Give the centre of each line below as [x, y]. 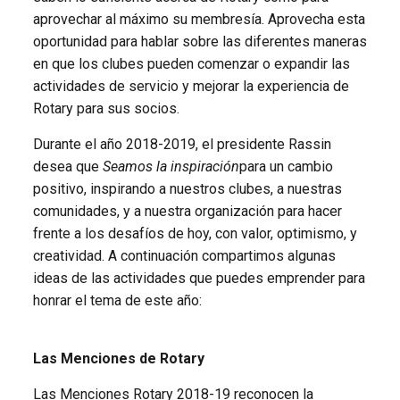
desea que [67, 167]
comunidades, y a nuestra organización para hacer [187, 212]
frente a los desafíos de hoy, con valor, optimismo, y [195, 234]
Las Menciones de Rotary [118, 359]
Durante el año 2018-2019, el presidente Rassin [182, 145]
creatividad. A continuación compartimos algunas [184, 256]
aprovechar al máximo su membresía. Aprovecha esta [199, 20]
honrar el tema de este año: [117, 301]
